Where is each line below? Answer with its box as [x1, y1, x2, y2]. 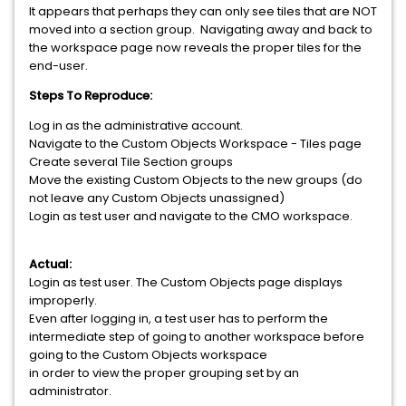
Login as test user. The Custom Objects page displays [29, 274, 343, 291]
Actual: [29, 256, 72, 273]
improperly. [29, 292, 97, 309]
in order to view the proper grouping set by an [29, 364, 299, 382]
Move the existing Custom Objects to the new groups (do [29, 171, 362, 188]
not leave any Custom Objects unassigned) [29, 189, 287, 207]
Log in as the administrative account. [29, 117, 246, 134]
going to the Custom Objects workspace [29, 346, 267, 363]
